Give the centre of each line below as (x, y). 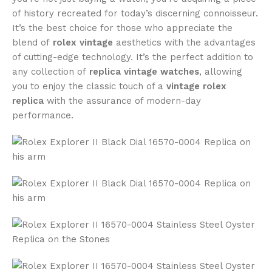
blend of (32, 43)
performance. (43, 116)
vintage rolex (196, 87)
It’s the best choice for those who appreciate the (122, 28)
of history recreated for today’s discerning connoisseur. (135, 14)
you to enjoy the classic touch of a (89, 87)
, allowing (221, 72)
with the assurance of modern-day (122, 101)
